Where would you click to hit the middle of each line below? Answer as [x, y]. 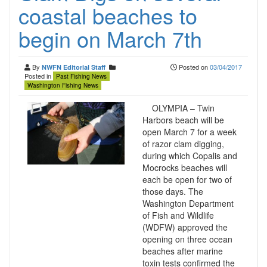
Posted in [39, 76]
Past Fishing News [81, 76]
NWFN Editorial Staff [74, 67]
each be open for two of [187, 179]
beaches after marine [182, 251]
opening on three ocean [187, 239]
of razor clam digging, [183, 144]
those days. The [173, 191]
